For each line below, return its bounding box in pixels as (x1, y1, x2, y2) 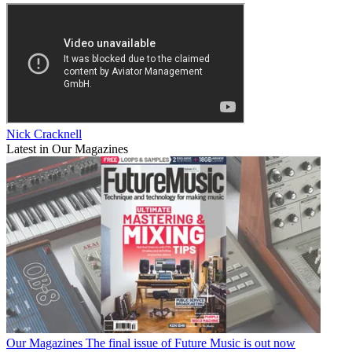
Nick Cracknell (6, 127, 82, 141)
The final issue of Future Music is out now (86, 336, 295, 350)
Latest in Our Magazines (6, 142, 128, 156)
